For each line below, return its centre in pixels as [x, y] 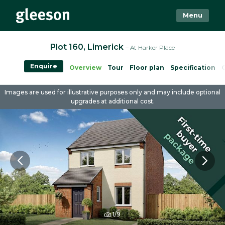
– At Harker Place [150, 47]
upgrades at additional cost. [113, 101]
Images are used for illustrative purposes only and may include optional [113, 92]
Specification [193, 68]
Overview [85, 68]
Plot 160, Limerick [88, 47]
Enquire [44, 66]
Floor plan [147, 68]
